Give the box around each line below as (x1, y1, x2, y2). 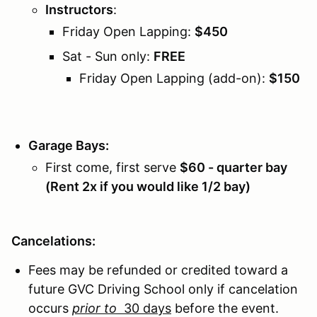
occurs (28, 300, 72, 316)
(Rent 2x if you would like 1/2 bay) (45, 178, 250, 194)
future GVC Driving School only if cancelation (28, 281, 298, 296)
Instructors (45, 1, 113, 17)
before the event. (171, 300, 279, 316)
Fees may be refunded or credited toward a (28, 262, 288, 277)
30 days (117, 300, 171, 316)
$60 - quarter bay (180, 159, 287, 175)
